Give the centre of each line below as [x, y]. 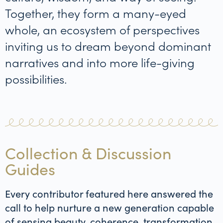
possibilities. [36, 78]
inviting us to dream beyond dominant [108, 45]
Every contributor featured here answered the [109, 193]
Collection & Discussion [88, 153]
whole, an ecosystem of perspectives [102, 29]
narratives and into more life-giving [100, 62]
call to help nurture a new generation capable [110, 207]
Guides [30, 168]
